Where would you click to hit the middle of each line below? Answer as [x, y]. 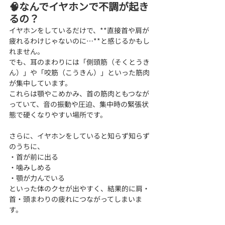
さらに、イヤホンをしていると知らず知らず [79, 135]
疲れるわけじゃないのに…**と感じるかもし [79, 40]
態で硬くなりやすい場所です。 [58, 114]
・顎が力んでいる [37, 178]
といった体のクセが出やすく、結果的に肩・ [79, 188]
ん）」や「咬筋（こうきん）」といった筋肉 [79, 72]
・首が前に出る [34, 156]
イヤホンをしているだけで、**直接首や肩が [79, 30]
